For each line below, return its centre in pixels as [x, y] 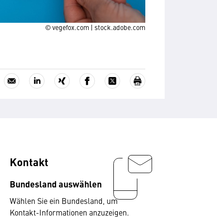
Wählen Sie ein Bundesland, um [64, 201]
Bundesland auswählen [56, 184]
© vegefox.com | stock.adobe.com [95, 27]
